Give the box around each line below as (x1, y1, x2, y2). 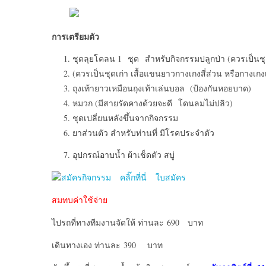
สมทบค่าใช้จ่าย (52, 194, 107, 205)
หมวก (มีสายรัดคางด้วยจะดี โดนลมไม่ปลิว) (72, 97, 233, 109)
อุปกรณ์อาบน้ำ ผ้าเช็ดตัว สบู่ (72, 149, 175, 160)
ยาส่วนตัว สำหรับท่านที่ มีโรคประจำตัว (72, 127, 214, 138)
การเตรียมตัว (52, 30, 99, 43)
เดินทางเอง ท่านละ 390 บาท (52, 239, 163, 251)
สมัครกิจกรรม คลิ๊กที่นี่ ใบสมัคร (61, 172, 186, 183)
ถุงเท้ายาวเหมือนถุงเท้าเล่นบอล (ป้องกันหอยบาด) (72, 83, 251, 94)
